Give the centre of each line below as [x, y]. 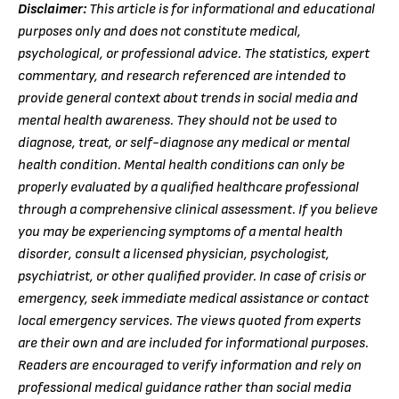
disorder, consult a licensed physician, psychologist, [174, 254]
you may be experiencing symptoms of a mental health [180, 232]
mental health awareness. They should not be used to [177, 120]
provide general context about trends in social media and [188, 98]
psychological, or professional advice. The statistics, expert [194, 53]
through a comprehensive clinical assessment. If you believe [198, 209]
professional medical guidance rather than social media [184, 387]
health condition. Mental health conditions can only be [181, 165]
